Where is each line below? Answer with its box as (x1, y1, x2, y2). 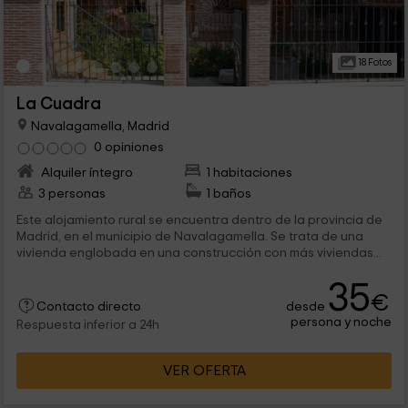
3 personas (37, 187, 106, 201)
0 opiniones (93, 140, 164, 155)
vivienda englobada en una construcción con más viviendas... (15, 246, 382, 260)
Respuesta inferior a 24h (15, 319, 159, 332)
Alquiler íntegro (37, 166, 133, 180)
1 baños (206, 187, 252, 201)
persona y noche (291, 315, 393, 330)
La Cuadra (15, 96, 101, 113)
